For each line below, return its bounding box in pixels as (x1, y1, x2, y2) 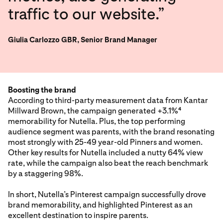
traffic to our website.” (8, 4, 165, 23)
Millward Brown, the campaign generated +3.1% (8, 106, 178, 115)
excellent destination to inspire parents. (8, 211, 148, 220)
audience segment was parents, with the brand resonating (8, 127, 215, 136)
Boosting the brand (8, 85, 76, 95)
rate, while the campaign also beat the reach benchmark (8, 158, 208, 168)
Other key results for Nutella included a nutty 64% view (8, 148, 203, 157)
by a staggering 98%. (8, 169, 83, 178)
